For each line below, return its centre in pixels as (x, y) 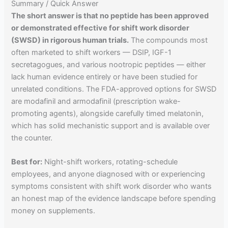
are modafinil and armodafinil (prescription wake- (96, 101)
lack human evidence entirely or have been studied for (105, 77)
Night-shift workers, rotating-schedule (110, 162)
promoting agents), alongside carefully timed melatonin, (108, 113)
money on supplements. (53, 211)
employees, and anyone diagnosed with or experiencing (108, 174)
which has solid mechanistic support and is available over (111, 125)
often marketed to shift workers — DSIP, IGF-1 (92, 52)
